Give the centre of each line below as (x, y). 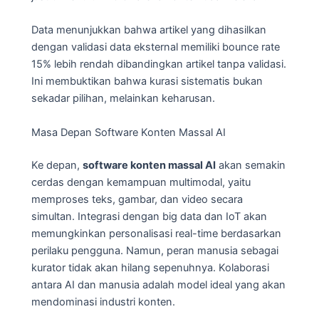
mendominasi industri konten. (103, 302)
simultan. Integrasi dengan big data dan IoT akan (149, 216)
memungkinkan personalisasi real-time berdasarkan (156, 233)
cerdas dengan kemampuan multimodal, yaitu (141, 182)
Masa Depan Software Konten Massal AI (129, 132)
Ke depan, (57, 165)
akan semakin (251, 165)
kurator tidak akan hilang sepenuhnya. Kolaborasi (150, 267)
